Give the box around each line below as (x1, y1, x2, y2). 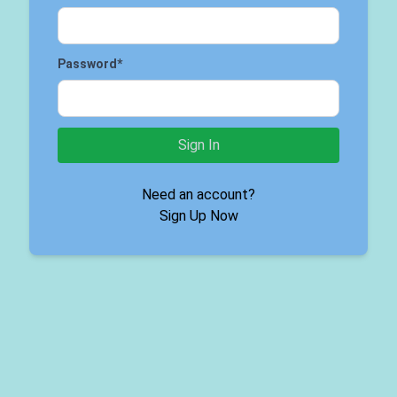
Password (58, 57, 117, 71)
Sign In (177, 136, 220, 153)
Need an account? (142, 186, 255, 203)
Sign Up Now (159, 207, 238, 224)
